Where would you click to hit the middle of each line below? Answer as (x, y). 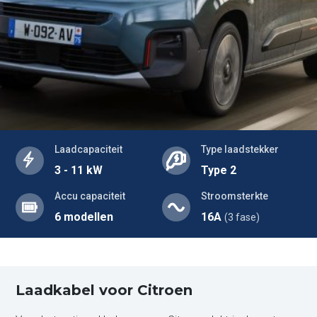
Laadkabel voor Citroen (104, 290)
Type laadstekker (240, 149)
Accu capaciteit (90, 196)
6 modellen (84, 217)
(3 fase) (242, 217)
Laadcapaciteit (89, 149)
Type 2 (219, 170)
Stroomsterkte (235, 196)
